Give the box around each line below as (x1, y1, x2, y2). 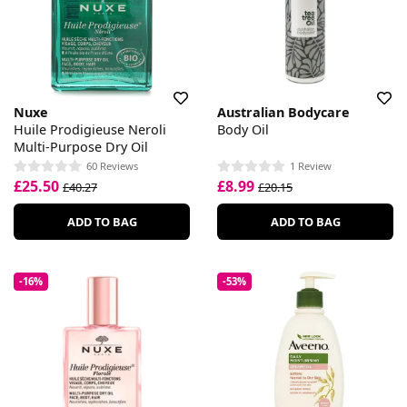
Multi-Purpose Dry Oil (14, 137, 148, 155)
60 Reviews (86, 159, 138, 174)
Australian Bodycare (217, 103, 350, 121)
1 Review (290, 159, 332, 174)
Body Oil (217, 120, 269, 138)
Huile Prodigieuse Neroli (14, 120, 166, 138)
